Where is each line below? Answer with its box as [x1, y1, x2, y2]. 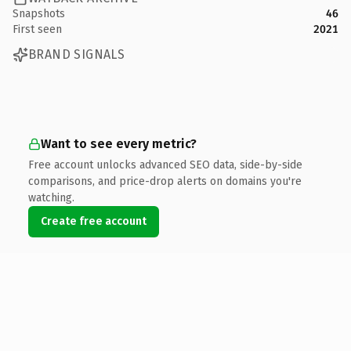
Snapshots [13, 6, 65, 20]
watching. [28, 190, 74, 204]
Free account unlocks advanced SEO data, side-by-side [28, 157, 302, 172]
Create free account [41, 214, 147, 228]
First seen [13, 22, 62, 36]
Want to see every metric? [41, 136, 197, 151]
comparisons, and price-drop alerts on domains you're [28, 174, 302, 188]
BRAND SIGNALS [28, 47, 125, 62]
